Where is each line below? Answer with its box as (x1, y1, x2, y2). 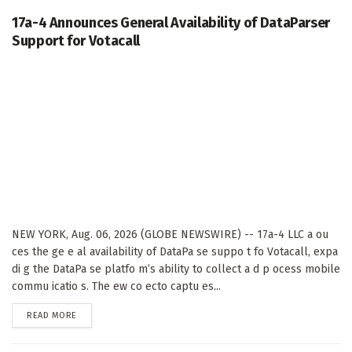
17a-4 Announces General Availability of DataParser (12, 13, 331, 31)
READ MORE (27, 310, 77, 321)
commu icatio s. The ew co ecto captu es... (12, 279, 221, 293)
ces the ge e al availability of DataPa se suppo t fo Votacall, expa (12, 244, 338, 258)
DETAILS (75, 309, 108, 320)
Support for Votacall (12, 31, 140, 49)
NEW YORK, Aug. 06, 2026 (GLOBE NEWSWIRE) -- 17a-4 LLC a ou (12, 227, 328, 241)
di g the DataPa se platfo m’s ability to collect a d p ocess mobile (12, 262, 340, 276)
